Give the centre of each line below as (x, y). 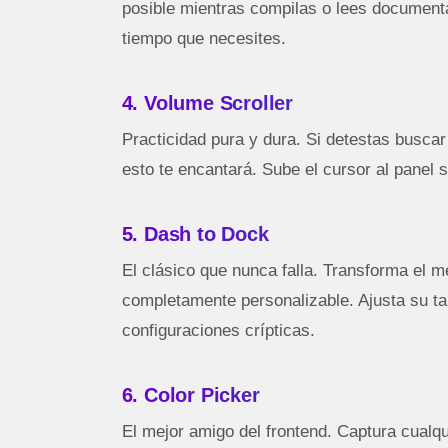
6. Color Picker (190, 395)
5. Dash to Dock (195, 234)
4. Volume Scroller (207, 103)
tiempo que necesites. (203, 39)
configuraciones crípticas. (218, 331)
